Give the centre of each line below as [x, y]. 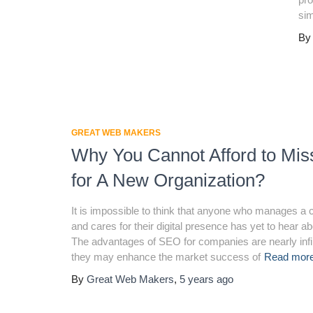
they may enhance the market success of [166, 257]
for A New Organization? [168, 180]
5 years [197, 279]
